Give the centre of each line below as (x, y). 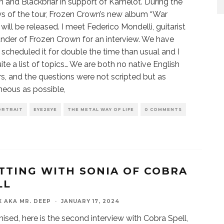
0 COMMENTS (163, 109)
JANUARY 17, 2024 (90, 201)
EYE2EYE (45, 109)
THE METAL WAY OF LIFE (101, 109)
